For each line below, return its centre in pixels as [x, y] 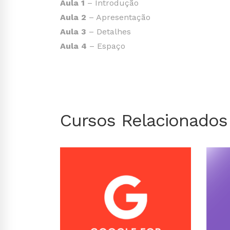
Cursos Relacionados [144, 120]
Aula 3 [73, 32]
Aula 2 [73, 17]
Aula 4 [73, 46]
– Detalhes [109, 32]
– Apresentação [118, 17]
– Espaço [106, 46]
